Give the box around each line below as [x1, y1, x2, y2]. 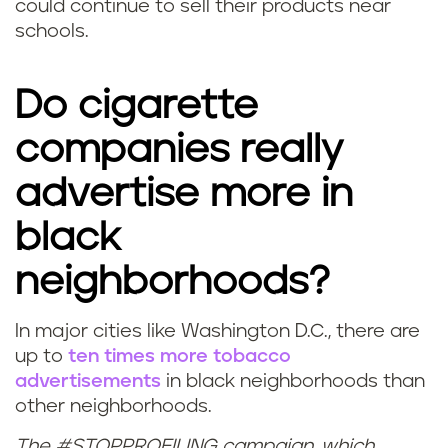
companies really [15, 130, 343, 171]
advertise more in [15, 174, 353, 215]
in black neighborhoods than [161, 372, 425, 392]
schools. [15, 22, 89, 42]
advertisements [15, 372, 161, 392]
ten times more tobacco [68, 347, 291, 367]
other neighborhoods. [15, 397, 217, 417]
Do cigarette [15, 86, 258, 127]
